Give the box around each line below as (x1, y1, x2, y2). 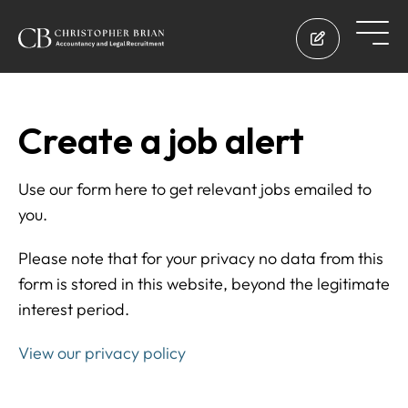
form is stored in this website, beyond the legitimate (18, 273, 390, 294)
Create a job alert (18, 117, 304, 163)
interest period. (18, 299, 129, 320)
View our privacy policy (18, 342, 186, 363)
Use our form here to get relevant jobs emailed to (18, 178, 372, 199)
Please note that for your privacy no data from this (18, 248, 383, 269)
